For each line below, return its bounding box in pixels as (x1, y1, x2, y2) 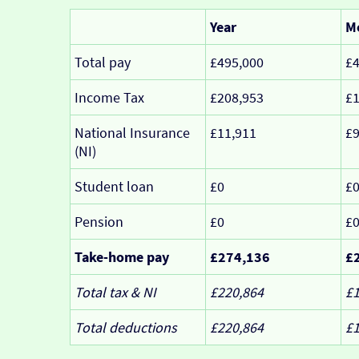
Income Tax (74, 87, 144, 107)
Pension (74, 212, 123, 231)
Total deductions (74, 317, 177, 337)
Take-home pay (74, 247, 169, 266)
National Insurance (74, 123, 190, 142)
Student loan (74, 176, 154, 196)
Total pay (74, 52, 131, 71)
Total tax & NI (74, 282, 156, 301)
